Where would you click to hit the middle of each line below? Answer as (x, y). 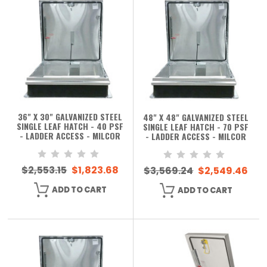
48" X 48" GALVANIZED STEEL (196, 117)
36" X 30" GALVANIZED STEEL (70, 116)
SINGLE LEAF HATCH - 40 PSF (70, 126)
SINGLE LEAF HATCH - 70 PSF (196, 126)
